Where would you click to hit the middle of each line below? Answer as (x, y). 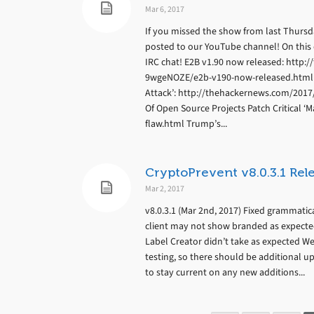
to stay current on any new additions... (225, 272)
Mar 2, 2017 (165, 189)
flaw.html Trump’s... (186, 124)
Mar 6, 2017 (165, 9)
